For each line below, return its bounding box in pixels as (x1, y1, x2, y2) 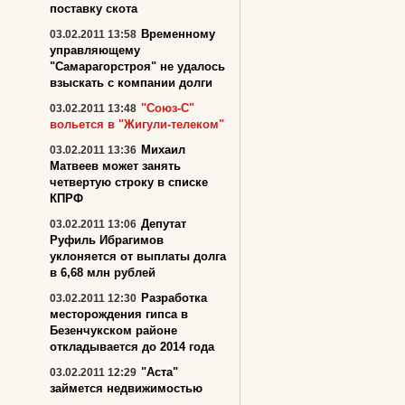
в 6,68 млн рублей (50, 266, 155, 279)
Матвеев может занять (50, 159, 181, 173)
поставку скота (50, 2, 137, 15)
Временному (141, 27, 215, 41)
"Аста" (141, 365, 178, 379)
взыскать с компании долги (50, 76, 212, 89)
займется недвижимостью (50, 381, 202, 395)
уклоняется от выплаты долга (50, 250, 226, 263)
